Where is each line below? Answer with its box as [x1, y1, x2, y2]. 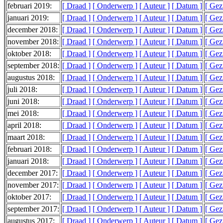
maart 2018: [7, 133, 45, 142]
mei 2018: [7, 109, 39, 118]
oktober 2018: [7, 49, 51, 58]
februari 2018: [7, 145, 52, 154]
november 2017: [7, 181, 59, 190]
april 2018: [7, 121, 41, 130]
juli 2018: [7, 85, 37, 94]
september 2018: [7, 61, 59, 70]
